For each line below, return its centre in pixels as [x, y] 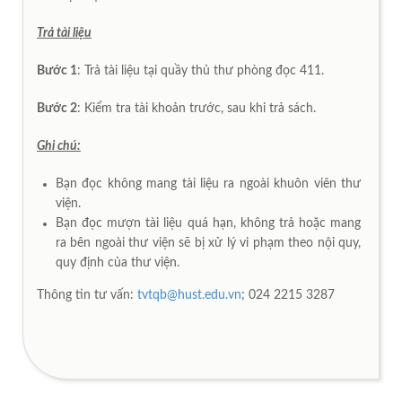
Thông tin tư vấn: [87, 295]
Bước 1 [57, 70]
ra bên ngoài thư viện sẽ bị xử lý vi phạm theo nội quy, [208, 243]
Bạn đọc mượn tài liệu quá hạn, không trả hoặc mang [208, 223]
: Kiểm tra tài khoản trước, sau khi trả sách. [197, 108]
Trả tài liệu [64, 33]
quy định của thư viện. [118, 262]
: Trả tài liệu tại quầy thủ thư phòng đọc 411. [201, 70]
